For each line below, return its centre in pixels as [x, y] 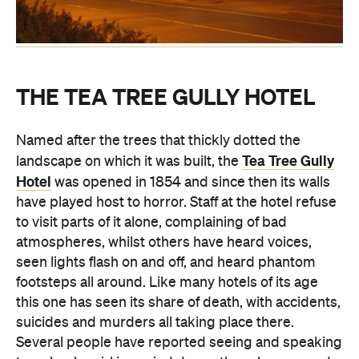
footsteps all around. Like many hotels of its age [167, 283]
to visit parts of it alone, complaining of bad [151, 223]
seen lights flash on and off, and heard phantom [166, 263]
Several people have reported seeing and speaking [179, 343]
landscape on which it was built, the [129, 162]
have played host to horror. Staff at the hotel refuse [176, 203]
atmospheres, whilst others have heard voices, [164, 243]
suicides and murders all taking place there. [155, 323]
